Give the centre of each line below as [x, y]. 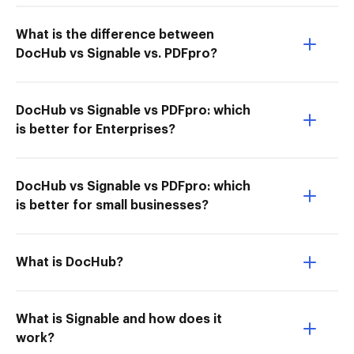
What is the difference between [115, 35]
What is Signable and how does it [119, 319]
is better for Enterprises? [96, 130]
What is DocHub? [70, 262]
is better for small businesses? [112, 205]
